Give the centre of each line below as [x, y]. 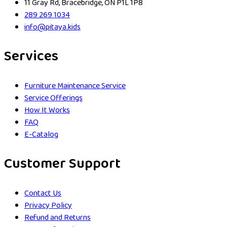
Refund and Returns [58, 218]
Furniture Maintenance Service [75, 86]
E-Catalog [41, 135]
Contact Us [43, 194]
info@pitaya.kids [52, 27]
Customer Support [62, 164]
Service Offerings [53, 98]
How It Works [47, 110]
